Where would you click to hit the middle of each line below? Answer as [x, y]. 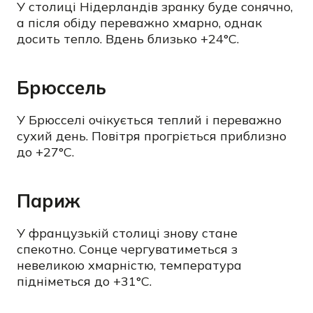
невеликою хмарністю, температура [129, 265]
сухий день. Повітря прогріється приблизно [152, 136]
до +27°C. [45, 152]
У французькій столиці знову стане [127, 233]
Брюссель [61, 88]
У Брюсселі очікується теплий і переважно [149, 120]
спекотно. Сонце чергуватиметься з [127, 249]
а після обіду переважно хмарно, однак [139, 23]
